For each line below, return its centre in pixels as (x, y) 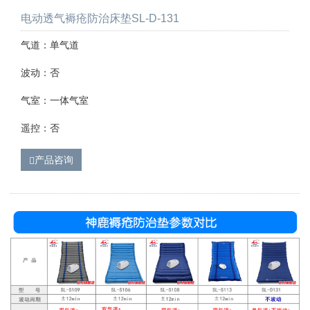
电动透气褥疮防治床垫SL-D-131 (100, 19)
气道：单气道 (50, 45)
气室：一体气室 (55, 101)
